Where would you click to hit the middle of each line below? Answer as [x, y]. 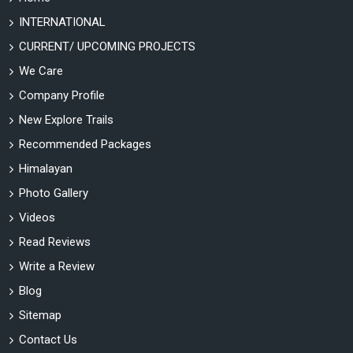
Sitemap [40, 316]
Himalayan [46, 169]
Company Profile [62, 96]
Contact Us [48, 340]
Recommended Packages [85, 145]
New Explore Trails [66, 120]
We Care [41, 71]
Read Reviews [55, 242]
